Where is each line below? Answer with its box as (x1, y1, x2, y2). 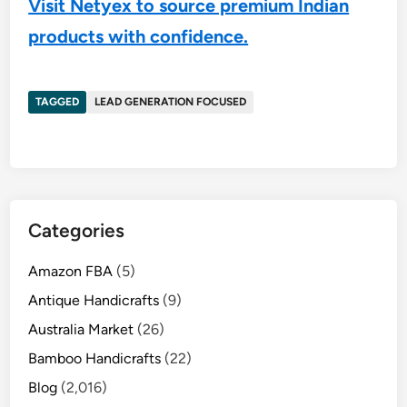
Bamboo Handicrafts (28, 350, 162, 367)
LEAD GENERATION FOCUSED (94, 95, 247, 108)
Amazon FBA (28, 263, 114, 280)
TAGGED (35, 95, 80, 108)
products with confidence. (28, 25, 249, 47)
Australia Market (28, 321, 134, 338)
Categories (28, 219, 125, 242)
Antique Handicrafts (28, 292, 160, 309)
